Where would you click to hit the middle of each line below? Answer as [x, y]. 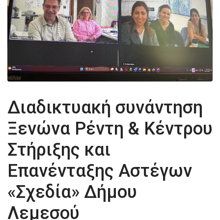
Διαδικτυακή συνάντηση [105, 107]
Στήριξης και [59, 150]
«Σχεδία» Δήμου [72, 192]
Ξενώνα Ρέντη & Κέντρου [110, 128]
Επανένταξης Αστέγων [100, 171]
